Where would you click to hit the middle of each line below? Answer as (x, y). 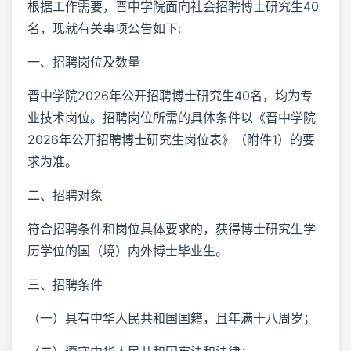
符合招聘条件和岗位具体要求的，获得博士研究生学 (172, 228)
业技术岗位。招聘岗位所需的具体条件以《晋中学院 (172, 117)
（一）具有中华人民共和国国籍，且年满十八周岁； (172, 318)
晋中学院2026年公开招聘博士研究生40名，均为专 (170, 95)
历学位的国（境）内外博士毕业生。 (128, 250)
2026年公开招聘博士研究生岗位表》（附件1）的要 (171, 139)
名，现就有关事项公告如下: (104, 28)
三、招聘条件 (65, 284)
